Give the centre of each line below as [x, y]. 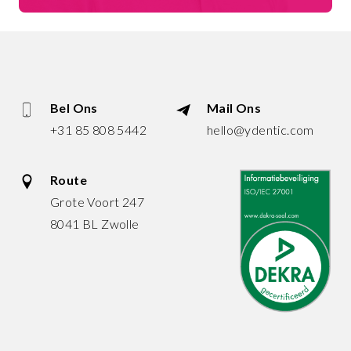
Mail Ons [234, 108]
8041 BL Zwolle [95, 224]
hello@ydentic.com [261, 130]
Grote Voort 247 [97, 202]
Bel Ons [74, 108]
